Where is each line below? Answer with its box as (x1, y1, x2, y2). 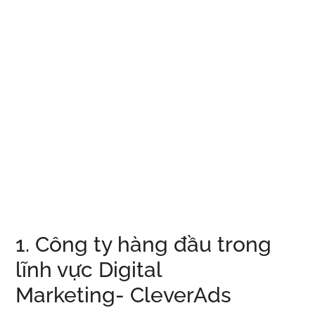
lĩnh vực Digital (15, 257, 162, 283)
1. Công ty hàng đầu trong (15, 232, 272, 257)
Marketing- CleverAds (15, 283, 232, 308)
